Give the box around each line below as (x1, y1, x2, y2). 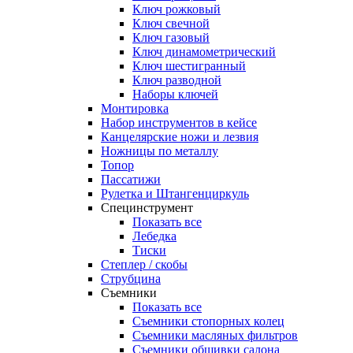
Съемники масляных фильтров (132, 329, 298, 343)
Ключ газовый (132, 31, 210, 45)
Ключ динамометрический (132, 45, 276, 59)
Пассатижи (101, 173, 161, 187)
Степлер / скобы (101, 258, 188, 272)
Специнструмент (101, 201, 193, 215)
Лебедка (132, 229, 176, 243)
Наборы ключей (132, 87, 218, 102)
